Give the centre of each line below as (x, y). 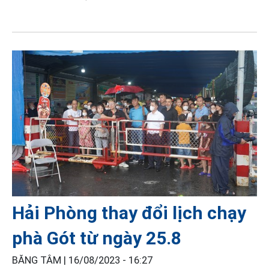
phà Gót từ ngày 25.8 (97, 238)
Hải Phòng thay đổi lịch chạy (129, 213)
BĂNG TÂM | (40, 261)
